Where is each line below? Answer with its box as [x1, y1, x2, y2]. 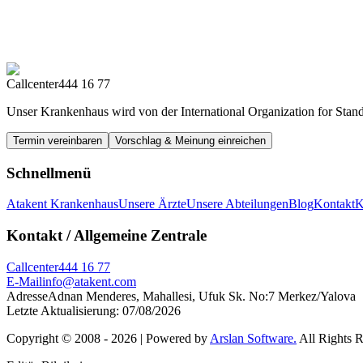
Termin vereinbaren [13, 134, 102, 147]
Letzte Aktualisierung [6, 303, 116, 318]
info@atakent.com [42, 274, 136, 288]
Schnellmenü [6, 164, 92, 181]
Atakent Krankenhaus [6, 197, 118, 211]
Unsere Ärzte [118, 197, 186, 211]
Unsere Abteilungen [186, 197, 288, 211]
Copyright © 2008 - [6, 331, 111, 345]
